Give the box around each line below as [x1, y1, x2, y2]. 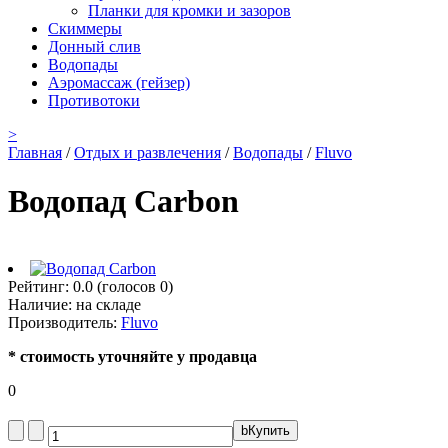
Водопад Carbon [8, 183, 239, 220]
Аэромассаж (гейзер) [48, 74, 190, 91]
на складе [76, 295, 141, 313]
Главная [8, 144, 62, 161]
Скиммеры [48, 20, 122, 37]
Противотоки [48, 92, 140, 109]
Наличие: [8, 295, 76, 313]
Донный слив [48, 38, 141, 55]
